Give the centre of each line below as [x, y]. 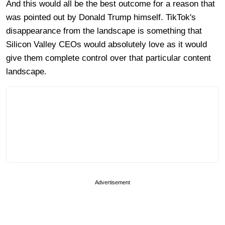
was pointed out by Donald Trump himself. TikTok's [101, 17]
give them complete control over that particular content [108, 58]
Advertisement [113, 182]
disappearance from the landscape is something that [104, 31]
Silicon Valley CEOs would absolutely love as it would [106, 44]
